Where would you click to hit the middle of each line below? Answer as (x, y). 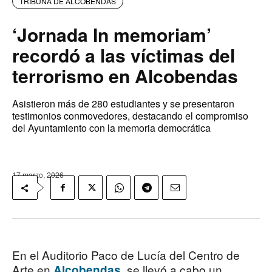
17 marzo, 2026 (38, 175)
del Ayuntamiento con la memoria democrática (111, 128)
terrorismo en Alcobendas (125, 76)
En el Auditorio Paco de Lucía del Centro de (126, 255)
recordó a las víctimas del (124, 55)
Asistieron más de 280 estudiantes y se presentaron (123, 104)
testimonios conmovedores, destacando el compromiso (130, 116)
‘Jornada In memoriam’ (112, 35)
